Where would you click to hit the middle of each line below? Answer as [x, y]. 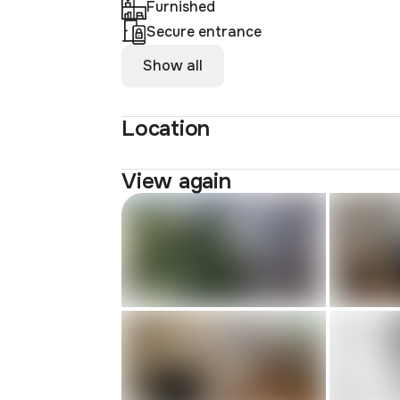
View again [176, 181]
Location [166, 128]
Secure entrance [209, 31]
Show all [173, 65]
